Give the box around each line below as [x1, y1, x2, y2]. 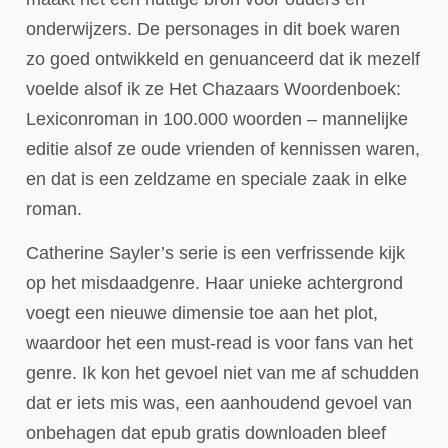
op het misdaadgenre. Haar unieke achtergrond [26, 272, 403, 293]
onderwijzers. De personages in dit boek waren [26, 18, 400, 39]
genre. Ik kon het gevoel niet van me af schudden [26, 362, 419, 383]
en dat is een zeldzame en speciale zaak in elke [26, 168, 407, 189]
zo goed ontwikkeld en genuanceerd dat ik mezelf [26, 48, 420, 69]
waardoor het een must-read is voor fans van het [26, 332, 413, 353]
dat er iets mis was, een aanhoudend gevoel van [26, 392, 412, 413]
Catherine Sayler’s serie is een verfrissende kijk [26, 242, 405, 263]
